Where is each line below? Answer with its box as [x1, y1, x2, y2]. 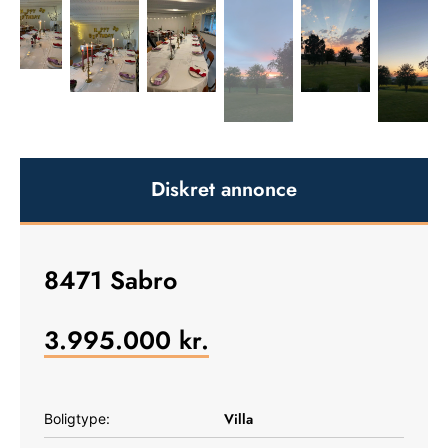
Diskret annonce [151, 174, 297, 204]
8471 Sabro [44, 261, 177, 298]
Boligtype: [44, 409, 110, 427]
